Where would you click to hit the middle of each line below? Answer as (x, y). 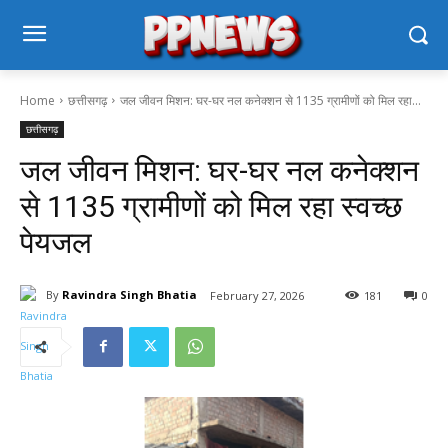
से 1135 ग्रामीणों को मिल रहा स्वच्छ (211, 206)
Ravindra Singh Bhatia (129, 295)
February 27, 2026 (257, 295)
